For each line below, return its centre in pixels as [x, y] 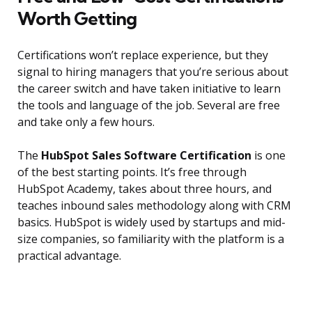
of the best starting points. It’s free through [132, 172]
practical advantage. [69, 256]
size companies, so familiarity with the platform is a [151, 239]
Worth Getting [77, 19]
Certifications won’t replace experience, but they [143, 55]
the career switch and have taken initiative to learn [149, 89]
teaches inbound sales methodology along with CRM [154, 206]
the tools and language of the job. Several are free [149, 106]
